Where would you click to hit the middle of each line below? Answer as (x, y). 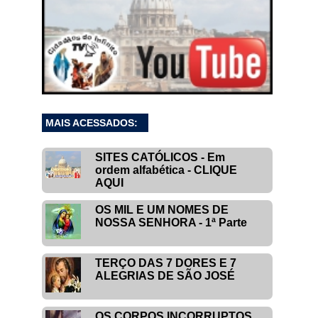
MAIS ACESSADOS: (92, 122)
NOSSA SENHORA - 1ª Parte (171, 222)
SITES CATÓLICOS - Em (160, 157)
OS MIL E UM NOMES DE (162, 209)
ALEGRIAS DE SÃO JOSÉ (165, 275)
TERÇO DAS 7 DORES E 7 (166, 263)
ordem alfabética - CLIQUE (166, 170)
